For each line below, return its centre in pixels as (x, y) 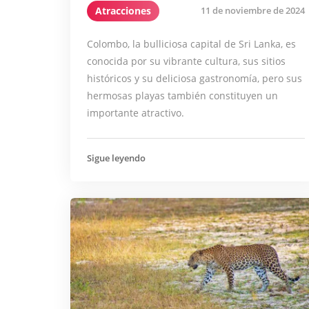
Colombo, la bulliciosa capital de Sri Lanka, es (191, 43)
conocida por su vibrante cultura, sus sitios (186, 61)
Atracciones (123, 10)
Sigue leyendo (116, 158)
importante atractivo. (136, 112)
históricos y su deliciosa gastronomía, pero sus (195, 78)
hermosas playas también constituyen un (182, 95)
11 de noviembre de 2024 (253, 11)
